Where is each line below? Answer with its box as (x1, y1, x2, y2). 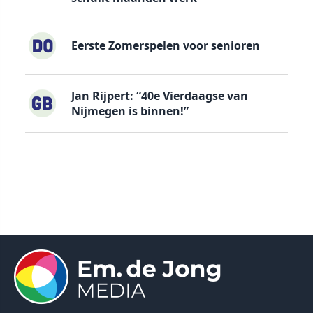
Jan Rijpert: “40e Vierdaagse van (71, 87, 248, 103)
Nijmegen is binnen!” (71, 103, 189, 119)
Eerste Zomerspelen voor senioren (71, 38, 260, 54)
